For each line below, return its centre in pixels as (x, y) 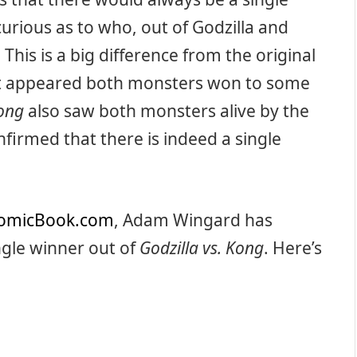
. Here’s (293, 248)
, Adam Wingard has (193, 220)
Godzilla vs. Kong (202, 248)
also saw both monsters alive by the (167, 111)
